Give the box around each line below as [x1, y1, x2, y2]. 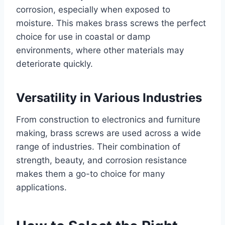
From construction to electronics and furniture [16, 115, 200, 125]
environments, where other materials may [16, 45, 184, 56]
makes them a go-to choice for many [16, 169, 165, 179]
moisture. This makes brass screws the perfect [16, 18, 206, 29]
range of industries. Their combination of [16, 142, 180, 152]
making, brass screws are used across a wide [16, 128, 201, 139]
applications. [16, 182, 67, 193]
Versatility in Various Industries [16, 90, 202, 105]
